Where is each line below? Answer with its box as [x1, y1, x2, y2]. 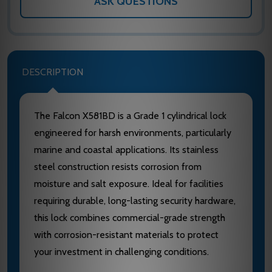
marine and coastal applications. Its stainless [34, 144, 219, 156]
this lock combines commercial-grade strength [34, 212, 225, 224]
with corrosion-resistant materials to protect [34, 229, 219, 241]
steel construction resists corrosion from [34, 161, 202, 173]
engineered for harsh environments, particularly [34, 127, 231, 139]
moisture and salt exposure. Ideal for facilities [34, 178, 223, 190]
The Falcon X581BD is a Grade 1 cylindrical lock [34, 110, 226, 122]
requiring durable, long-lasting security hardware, [34, 195, 236, 207]
